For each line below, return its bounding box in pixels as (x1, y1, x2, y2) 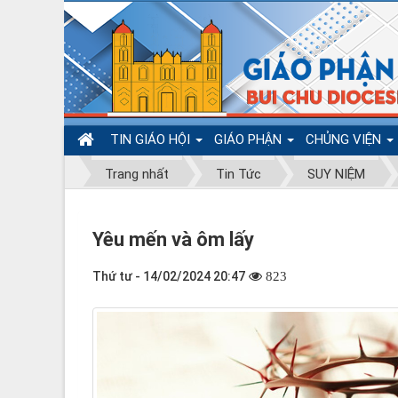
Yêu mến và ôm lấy (92, 227, 254, 251)
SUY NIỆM (307, 166, 365, 182)
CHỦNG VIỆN (306, 131, 385, 147)
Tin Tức (215, 166, 261, 182)
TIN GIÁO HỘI (110, 131, 194, 147)
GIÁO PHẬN (214, 131, 285, 147)
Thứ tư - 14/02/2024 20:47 (92, 268, 245, 283)
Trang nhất (105, 166, 169, 182)
